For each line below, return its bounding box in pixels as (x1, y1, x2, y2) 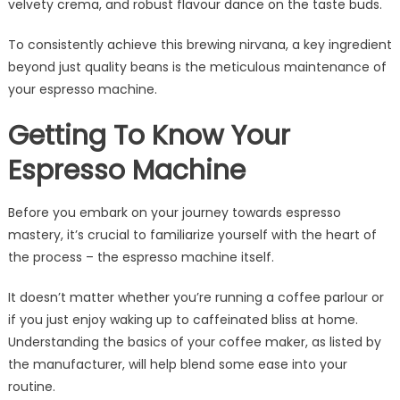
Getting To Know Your (7, 116, 290, 154)
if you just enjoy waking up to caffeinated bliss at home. (7, 310, 358, 329)
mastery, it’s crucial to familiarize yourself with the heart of (7, 225, 377, 244)
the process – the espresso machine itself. (7, 247, 274, 266)
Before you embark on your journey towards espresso (7, 203, 341, 221)
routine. (7, 377, 55, 396)
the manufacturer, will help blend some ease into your (7, 354, 347, 373)
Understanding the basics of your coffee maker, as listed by (7, 332, 381, 351)
